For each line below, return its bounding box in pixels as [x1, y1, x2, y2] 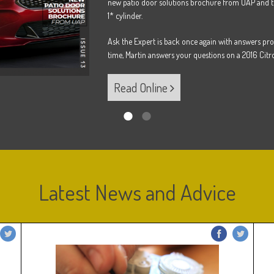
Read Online [113, 80, 170, 95]
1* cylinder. [107, 10, 143, 21]
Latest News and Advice [38, 178, 236, 206]
